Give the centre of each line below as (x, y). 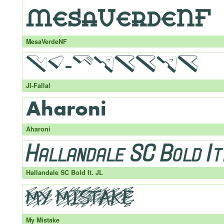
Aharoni (38, 129)
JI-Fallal (38, 85)
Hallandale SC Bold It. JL (64, 173)
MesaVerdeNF (46, 41)
